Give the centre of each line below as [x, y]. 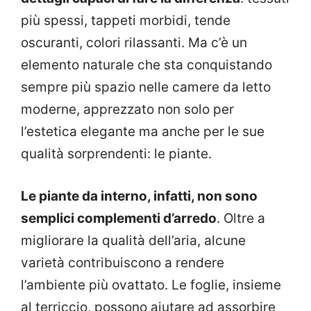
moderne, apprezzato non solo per [127, 110]
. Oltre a [241, 218]
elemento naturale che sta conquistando [146, 65]
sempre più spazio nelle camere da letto [146, 87]
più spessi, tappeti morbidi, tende [126, 21]
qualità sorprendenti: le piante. [116, 154]
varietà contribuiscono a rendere [123, 262]
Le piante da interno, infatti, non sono [139, 196]
